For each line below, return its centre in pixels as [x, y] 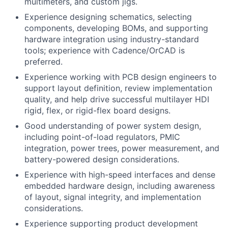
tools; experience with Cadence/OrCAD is [105, 50]
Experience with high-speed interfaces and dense [120, 175]
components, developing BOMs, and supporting [116, 28]
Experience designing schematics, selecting [108, 17]
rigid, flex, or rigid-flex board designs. [97, 110]
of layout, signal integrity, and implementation [113, 197]
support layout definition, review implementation [118, 88]
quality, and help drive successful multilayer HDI [117, 99]
